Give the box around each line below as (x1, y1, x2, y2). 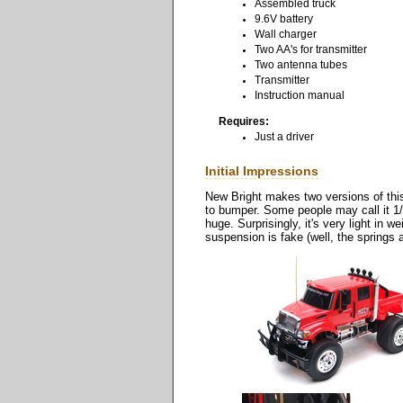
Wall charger (255, 29, 317, 40)
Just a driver (255, 130, 314, 142)
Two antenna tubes (255, 59, 347, 71)
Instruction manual (255, 90, 345, 102)
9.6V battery (255, 13, 313, 25)
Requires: (219, 115, 269, 127)
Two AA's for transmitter (255, 44, 367, 56)
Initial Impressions (205, 164, 318, 179)
